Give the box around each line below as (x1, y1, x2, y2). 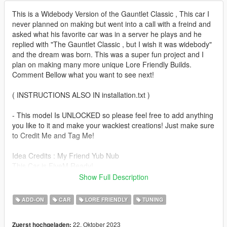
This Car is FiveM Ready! (12, 161, 93, 171)
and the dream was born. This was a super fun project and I (12, 49, 204, 60)
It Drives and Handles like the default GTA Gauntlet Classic (12, 181, 200, 192)
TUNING (141, 196, 164, 204)
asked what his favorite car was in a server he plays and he (12, 29, 202, 40)
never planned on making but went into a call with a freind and (12, 19, 211, 29)
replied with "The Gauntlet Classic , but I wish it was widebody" (12, 39, 212, 50)
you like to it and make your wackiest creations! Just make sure (12, 120, 214, 131)
